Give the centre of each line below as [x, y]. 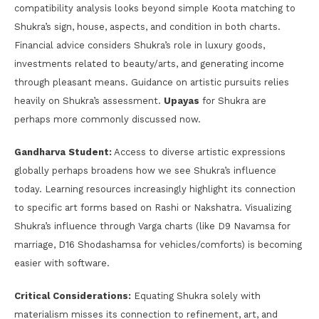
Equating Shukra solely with [196, 296]
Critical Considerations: [73, 296]
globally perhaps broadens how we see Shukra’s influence [145, 170]
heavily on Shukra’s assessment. [89, 100]
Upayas [182, 100]
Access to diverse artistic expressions [199, 152]
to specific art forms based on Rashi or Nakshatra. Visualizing [153, 207]
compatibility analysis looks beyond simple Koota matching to [155, 8]
